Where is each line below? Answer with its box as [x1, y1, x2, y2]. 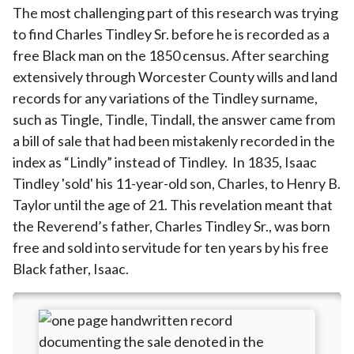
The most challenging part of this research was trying [13, 4, 338, 21]
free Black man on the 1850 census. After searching [13, 47, 329, 64]
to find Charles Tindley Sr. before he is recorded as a [13, 25, 330, 43]
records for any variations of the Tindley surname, [13, 89, 318, 107]
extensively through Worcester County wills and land [13, 68, 337, 85]
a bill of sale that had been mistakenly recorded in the [13, 132, 335, 149]
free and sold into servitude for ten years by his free [13, 239, 329, 256]
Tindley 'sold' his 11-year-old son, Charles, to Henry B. [13, 175, 341, 192]
